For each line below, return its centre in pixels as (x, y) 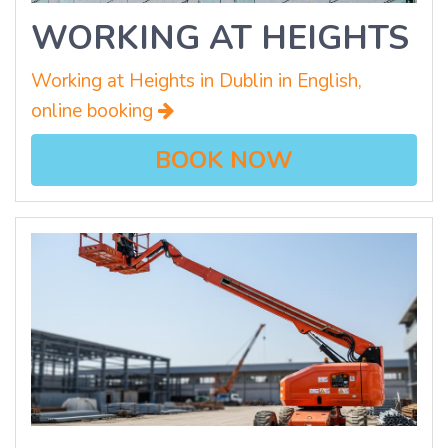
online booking (94, 111)
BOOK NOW (224, 160)
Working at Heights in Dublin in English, (196, 81)
